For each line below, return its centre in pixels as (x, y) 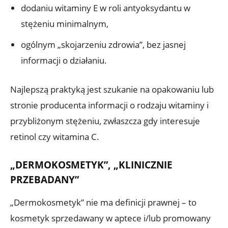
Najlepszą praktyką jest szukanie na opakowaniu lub (112, 89)
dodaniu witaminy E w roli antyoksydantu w (106, 8)
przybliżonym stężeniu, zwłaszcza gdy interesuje (105, 121)
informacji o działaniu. (64, 60)
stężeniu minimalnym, (65, 23)
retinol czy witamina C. (55, 136)
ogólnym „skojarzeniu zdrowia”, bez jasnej (103, 44)
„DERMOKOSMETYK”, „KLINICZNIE (91, 165)
